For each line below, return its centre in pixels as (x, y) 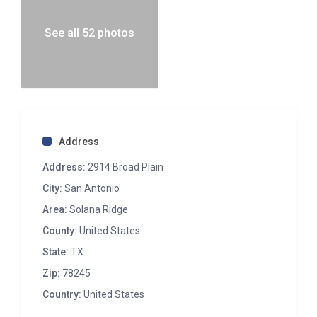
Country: (62, 295)
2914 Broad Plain (125, 167)
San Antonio (92, 189)
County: (60, 231)
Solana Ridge (99, 210)
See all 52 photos (90, 33)
